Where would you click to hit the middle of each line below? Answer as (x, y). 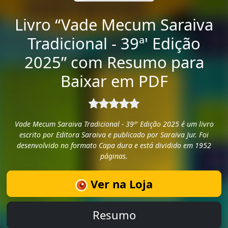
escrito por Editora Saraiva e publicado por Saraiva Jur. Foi (114, 135)
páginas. (114, 156)
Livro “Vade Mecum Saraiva (114, 24)
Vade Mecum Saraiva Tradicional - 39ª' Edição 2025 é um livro (114, 124)
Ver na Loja (120, 183)
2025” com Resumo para (114, 62)
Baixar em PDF (114, 81)
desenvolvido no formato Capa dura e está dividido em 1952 (114, 146)
